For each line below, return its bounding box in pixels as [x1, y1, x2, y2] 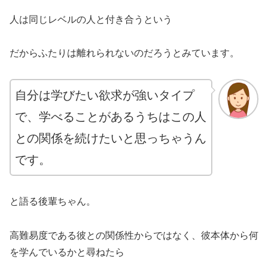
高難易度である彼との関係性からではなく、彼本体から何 [10, 230, 258, 240]
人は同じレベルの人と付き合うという [10, 14, 172, 25]
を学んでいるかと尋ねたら [10, 246, 124, 257]
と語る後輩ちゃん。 [10, 196, 96, 206]
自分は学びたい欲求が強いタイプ [15, 89, 194, 102]
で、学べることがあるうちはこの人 [15, 110, 206, 124]
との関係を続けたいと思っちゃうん [15, 132, 206, 145]
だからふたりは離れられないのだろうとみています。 [10, 48, 239, 59]
